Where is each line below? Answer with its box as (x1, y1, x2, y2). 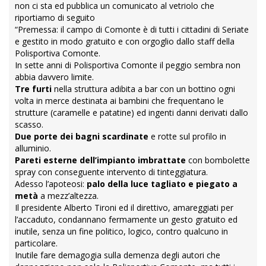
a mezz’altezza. (38, 190, 99, 202)
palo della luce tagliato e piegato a (87, 178, 237, 190)
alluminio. (15, 142, 51, 154)
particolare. (15, 237, 58, 249)
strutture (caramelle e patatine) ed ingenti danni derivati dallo (15, 107, 248, 119)
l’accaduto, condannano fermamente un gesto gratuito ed (15, 214, 237, 226)
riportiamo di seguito (15, 12, 95, 24)
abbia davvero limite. (15, 71, 94, 83)
